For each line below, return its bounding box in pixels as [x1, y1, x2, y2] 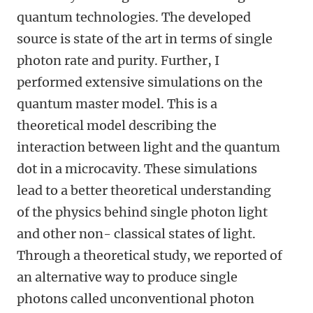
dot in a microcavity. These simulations [17, 161, 257, 177]
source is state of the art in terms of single [17, 31, 272, 47]
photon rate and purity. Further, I [17, 52, 219, 68]
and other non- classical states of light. [17, 226, 256, 242]
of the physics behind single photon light [17, 204, 268, 220]
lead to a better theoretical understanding [17, 182, 271, 198]
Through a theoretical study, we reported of [17, 247, 282, 263]
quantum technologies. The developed [17, 9, 251, 25]
